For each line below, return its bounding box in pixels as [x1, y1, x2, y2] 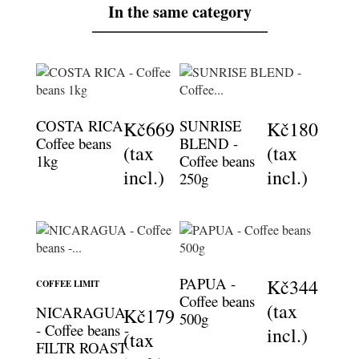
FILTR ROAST [36, 337, 127, 357]
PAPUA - [179, 272, 236, 293]
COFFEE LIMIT [36, 276, 99, 290]
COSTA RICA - [36, 115, 132, 135]
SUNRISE [179, 115, 241, 135]
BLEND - [179, 132, 238, 153]
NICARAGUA [36, 301, 126, 322]
